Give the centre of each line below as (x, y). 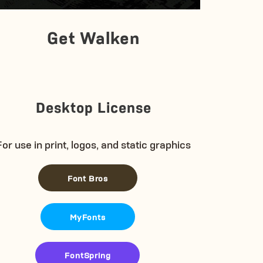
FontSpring (88, 255)
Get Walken (94, 37)
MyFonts (88, 216)
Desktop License (93, 107)
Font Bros (87, 177)
